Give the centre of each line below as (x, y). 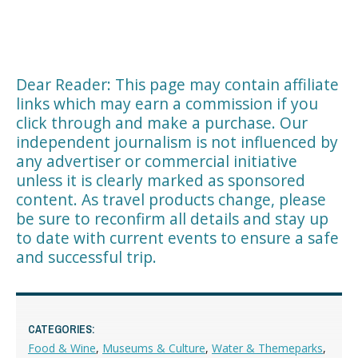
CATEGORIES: (62, 329)
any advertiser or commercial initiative (157, 161)
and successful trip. (86, 257)
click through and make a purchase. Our (162, 122)
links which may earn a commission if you (167, 103)
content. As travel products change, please (171, 199)
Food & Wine (62, 348)
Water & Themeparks (267, 348)
